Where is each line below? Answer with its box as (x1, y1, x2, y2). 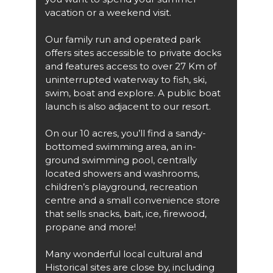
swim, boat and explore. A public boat (45, 87, 221, 99)
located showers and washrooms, (45, 167, 199, 179)
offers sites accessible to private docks (45, 46, 221, 58)
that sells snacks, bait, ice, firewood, (45, 207, 207, 219)
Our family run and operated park (45, 33, 200, 45)
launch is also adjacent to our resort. (45, 100, 211, 112)
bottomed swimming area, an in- (45, 140, 196, 152)
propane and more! (45, 221, 136, 233)
